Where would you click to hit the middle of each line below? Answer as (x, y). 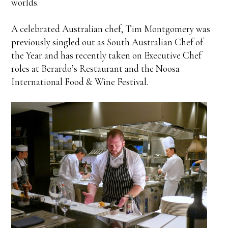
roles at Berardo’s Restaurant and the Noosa (96, 69)
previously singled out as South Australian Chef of (107, 42)
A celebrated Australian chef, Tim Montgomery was (111, 29)
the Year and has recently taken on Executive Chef (107, 55)
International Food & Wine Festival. (80, 82)
